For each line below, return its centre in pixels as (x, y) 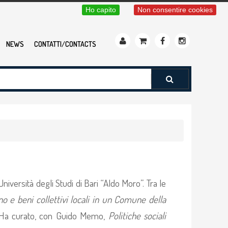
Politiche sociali (137, 216)
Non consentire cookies (175, 10)
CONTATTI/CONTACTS (65, 44)
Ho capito (101, 10)
